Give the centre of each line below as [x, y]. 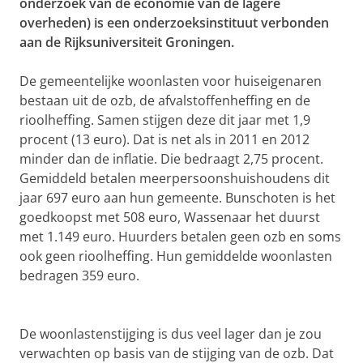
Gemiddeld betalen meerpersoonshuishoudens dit [175, 178]
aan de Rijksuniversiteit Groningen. [127, 42]
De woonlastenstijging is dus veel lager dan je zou [171, 334]
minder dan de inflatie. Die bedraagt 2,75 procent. [171, 159]
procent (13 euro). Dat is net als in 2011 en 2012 [164, 139]
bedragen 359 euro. [79, 275]
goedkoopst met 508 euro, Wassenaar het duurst [170, 217]
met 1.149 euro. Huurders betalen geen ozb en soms [180, 237]
